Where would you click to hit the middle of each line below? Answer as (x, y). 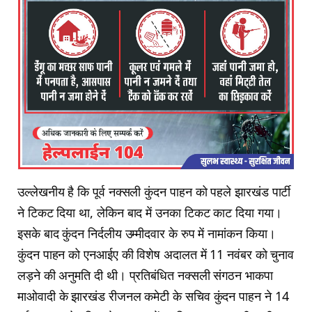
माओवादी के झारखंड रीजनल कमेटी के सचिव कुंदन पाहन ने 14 (153, 296)
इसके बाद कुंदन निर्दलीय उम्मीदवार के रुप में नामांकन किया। (147, 234)
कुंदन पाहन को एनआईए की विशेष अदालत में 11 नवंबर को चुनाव (156, 255)
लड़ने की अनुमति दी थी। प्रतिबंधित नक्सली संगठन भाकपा (145, 275)
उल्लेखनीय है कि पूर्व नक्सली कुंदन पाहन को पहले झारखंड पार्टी (154, 192)
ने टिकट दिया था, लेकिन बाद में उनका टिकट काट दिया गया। (150, 213)
